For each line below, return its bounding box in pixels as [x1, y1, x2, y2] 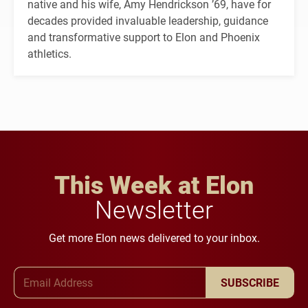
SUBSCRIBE [221, 275, 279, 289]
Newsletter [95, 192, 213, 225]
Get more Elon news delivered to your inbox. [48, 230, 260, 245]
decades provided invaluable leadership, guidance [27, 12, 268, 27]
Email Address [153, 266, 223, 281]
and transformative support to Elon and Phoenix [27, 29, 260, 44]
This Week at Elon [54, 167, 254, 201]
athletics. [27, 45, 71, 60]
